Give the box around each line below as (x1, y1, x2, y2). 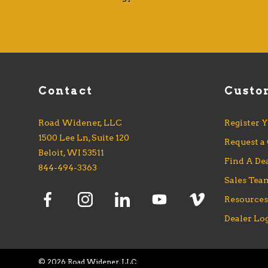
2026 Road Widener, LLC (47, 257, 136, 267)
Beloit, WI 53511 (38, 148, 104, 158)
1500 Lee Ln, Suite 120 (38, 133, 129, 143)
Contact (38, 84, 93, 98)
